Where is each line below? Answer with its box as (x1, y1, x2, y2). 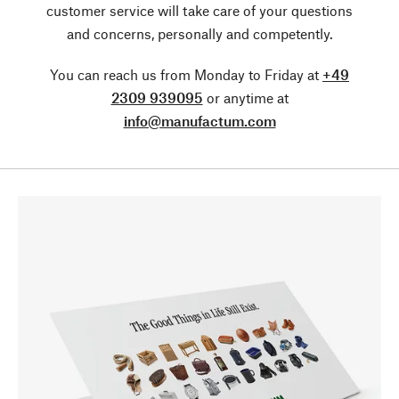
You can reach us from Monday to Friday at (50, 66, 322, 83)
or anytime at (202, 89, 289, 106)
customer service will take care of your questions (46, 2, 353, 19)
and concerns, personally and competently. (66, 25, 333, 42)
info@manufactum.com (123, 112, 276, 129)
